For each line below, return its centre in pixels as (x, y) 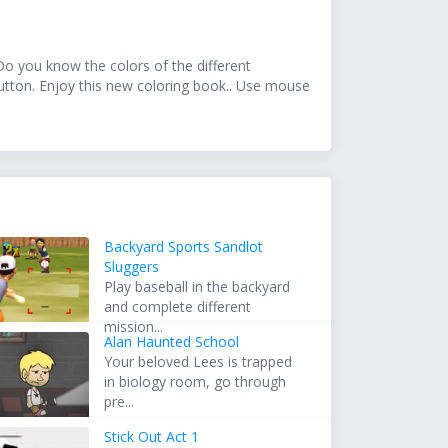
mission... (134, 327)
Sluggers (132, 267)
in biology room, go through (195, 382)
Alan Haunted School (172, 342)
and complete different (178, 307)
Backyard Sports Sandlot (184, 247)
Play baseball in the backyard (197, 287)
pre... (119, 402)
